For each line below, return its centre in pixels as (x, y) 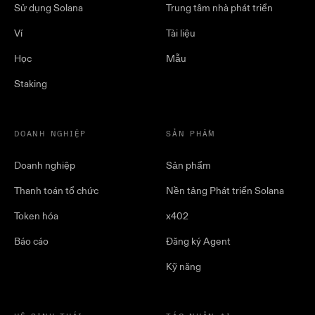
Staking (31, 84)
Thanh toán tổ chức (56, 191)
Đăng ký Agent (198, 242)
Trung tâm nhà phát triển (219, 8)
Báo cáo (31, 242)
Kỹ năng (184, 267)
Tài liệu (181, 34)
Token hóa (36, 217)
